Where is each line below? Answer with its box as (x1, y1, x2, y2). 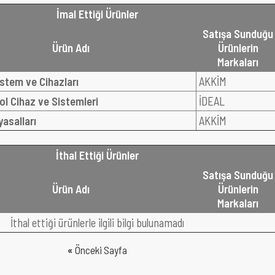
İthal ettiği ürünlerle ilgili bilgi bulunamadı (10, 215, 184, 230)
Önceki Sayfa (73, 244, 127, 257)
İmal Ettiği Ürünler (56, 7, 138, 21)
